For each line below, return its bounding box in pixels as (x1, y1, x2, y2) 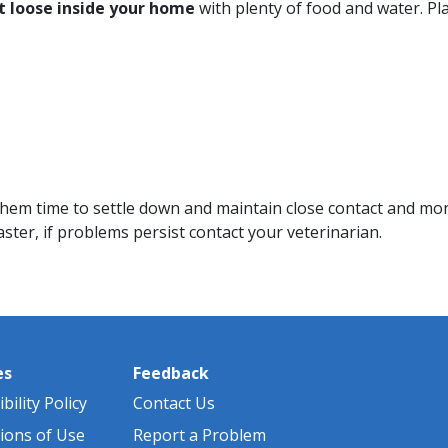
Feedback (133, 361, 209, 384)
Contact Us (133, 391, 215, 414)
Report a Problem (133, 423, 266, 446)
